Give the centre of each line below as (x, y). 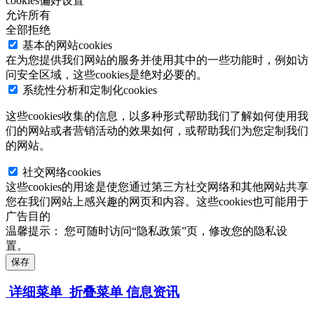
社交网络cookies (62, 172)
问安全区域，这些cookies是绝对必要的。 (107, 74)
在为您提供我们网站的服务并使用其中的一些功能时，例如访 (157, 60)
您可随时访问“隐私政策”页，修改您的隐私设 (176, 231)
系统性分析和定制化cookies (90, 90)
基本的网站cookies (67, 45)
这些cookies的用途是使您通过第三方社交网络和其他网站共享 (157, 186)
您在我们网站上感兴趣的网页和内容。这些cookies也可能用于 (157, 201)
